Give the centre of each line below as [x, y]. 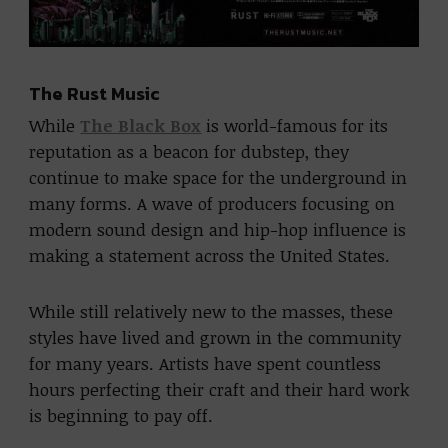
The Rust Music [95, 93]
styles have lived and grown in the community [215, 337]
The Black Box [141, 125]
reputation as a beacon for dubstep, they [189, 151]
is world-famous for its [295, 125]
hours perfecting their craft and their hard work [219, 389]
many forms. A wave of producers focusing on [212, 203]
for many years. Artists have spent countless [205, 363]
